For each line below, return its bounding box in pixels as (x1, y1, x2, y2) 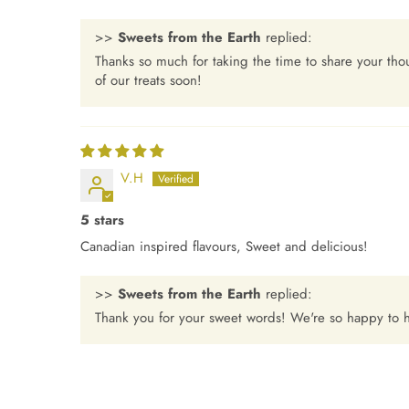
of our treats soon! (95, 70, 202, 91)
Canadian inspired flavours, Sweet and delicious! (80, 236, 368, 257)
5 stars (80, 210, 124, 231)
